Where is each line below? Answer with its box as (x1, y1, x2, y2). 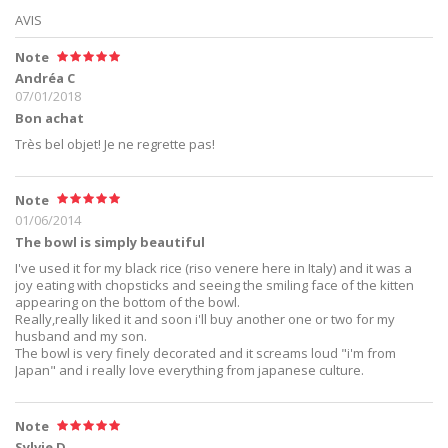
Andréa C (15, 68, 75, 87)
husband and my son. (15, 327, 147, 346)
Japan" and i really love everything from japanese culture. (15, 361, 364, 380)
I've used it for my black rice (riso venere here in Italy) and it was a (15, 259, 412, 278)
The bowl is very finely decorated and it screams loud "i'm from (15, 344, 396, 363)
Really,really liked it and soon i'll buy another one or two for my (15, 310, 395, 329)
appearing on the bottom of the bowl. (15, 293, 240, 312)
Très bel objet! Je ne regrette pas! (15, 134, 215, 153)
